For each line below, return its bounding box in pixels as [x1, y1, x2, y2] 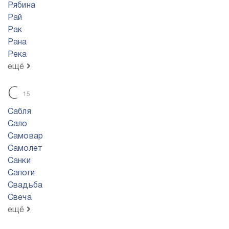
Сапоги [8, 170, 35, 177]
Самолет [8, 145, 43, 152]
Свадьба [8, 182, 43, 189]
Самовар [8, 133, 43, 140]
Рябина [8, 2, 35, 9]
